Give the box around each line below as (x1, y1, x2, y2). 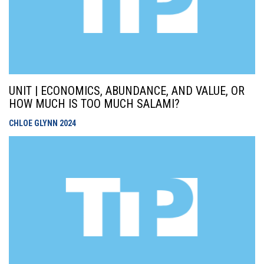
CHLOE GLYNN (9, 118, 60, 128)
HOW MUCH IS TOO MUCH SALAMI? (9, 97, 180, 111)
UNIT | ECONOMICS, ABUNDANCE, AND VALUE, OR (9, 84, 245, 98)
